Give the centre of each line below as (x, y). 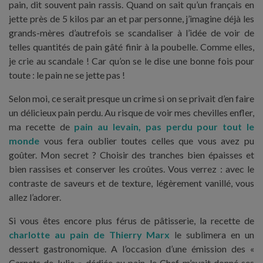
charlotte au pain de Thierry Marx (90, 235)
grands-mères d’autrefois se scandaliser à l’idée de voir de (131, 33)
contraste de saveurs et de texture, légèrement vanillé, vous (131, 183)
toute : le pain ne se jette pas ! (67, 75)
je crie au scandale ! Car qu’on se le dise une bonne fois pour (131, 61)
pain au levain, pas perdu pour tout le (164, 127)
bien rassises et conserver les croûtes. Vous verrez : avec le (131, 169)
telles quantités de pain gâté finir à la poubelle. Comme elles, (131, 47)
